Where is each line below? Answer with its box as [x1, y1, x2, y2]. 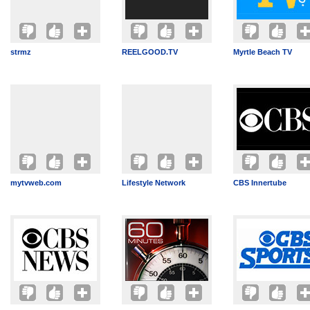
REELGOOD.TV [122, 48, 178, 56]
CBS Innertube [233, 179, 286, 187]
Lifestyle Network [122, 179, 185, 187]
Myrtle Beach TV [233, 48, 292, 56]
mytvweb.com [10, 179, 62, 187]
